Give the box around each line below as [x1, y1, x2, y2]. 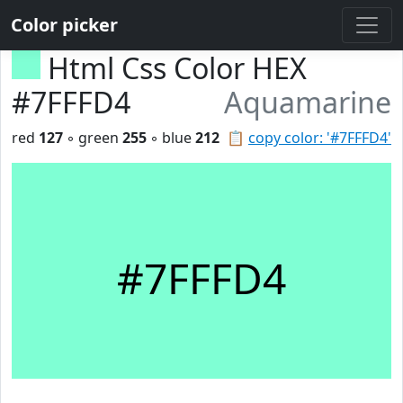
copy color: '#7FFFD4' [248, 128, 391, 148]
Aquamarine [224, 83, 391, 121]
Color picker [11, 13, 118, 37]
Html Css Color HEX [48, 49, 307, 87]
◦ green [63, 128, 122, 148]
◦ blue [147, 128, 195, 148]
